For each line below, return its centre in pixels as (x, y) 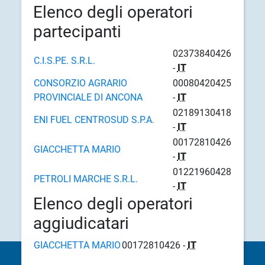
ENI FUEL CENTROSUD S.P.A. (94, 119)
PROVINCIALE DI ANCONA (88, 97)
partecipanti (77, 31)
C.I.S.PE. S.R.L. (64, 60)
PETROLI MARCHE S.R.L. (85, 179)
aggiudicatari (81, 223)
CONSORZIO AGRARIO (80, 83)
